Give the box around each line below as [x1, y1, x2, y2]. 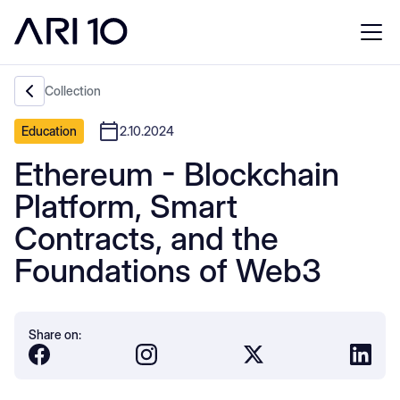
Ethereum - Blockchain [14, 154, 339, 194]
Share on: [29, 327, 81, 342]
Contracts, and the [14, 219, 279, 258]
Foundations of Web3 [14, 251, 321, 290]
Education [21, 123, 77, 138]
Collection [45, 83, 101, 98]
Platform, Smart [14, 187, 237, 226]
